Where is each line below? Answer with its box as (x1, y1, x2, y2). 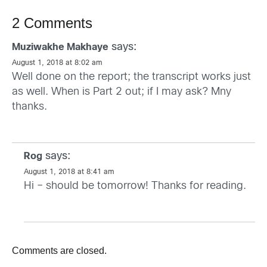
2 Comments (12, 15, 92, 32)
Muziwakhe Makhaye (12, 43, 108, 52)
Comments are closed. (12, 246, 107, 256)
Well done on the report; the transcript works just (12, 72, 251, 83)
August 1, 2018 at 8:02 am (12, 60, 103, 67)
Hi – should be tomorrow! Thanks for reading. (24, 181, 246, 192)
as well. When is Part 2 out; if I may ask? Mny (12, 87, 231, 98)
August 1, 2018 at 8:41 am (24, 169, 114, 176)
